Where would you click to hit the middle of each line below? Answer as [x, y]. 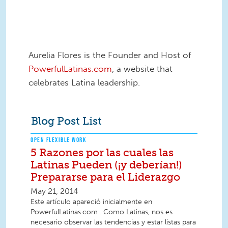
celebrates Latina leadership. [84, 82]
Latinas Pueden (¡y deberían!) [106, 165]
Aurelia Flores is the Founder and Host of [110, 55]
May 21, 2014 [54, 191]
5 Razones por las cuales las [102, 153]
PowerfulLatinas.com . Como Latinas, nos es [102, 212]
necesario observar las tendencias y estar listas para [113, 222]
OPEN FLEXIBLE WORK [58, 140]
